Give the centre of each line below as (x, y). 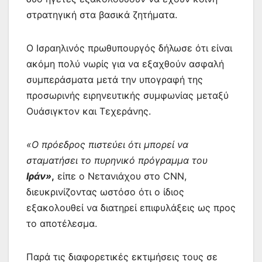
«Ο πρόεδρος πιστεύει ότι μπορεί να (107, 144)
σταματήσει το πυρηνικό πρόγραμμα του (117, 160)
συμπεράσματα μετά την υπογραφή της (115, 79)
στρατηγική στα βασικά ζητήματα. (102, 14)
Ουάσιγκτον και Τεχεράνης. (89, 111)
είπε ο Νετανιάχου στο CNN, (120, 176)
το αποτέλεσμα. (62, 223)
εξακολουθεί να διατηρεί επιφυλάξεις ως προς (131, 207)
